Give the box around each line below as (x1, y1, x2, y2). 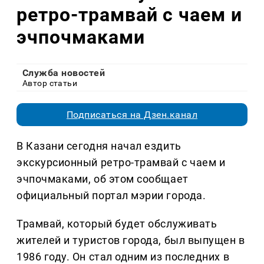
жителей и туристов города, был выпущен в (16, 234, 245, 247)
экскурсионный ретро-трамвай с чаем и (16, 156, 226, 169)
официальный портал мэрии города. (16, 189, 206, 202)
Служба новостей (22, 67, 105, 79)
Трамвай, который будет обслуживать (16, 217, 217, 230)
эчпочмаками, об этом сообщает (16, 173, 189, 186)
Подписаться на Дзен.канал (67, 109, 197, 121)
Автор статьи (22, 78, 78, 88)
